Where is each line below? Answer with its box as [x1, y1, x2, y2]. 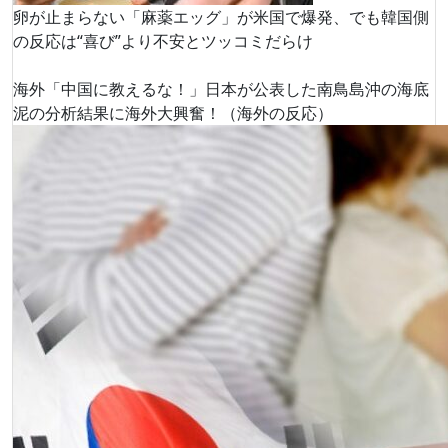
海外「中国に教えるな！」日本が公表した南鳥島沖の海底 [13, 78, 429, 100]
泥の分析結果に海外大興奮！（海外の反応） [13, 102, 333, 124]
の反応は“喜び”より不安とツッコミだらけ [13, 30, 313, 52]
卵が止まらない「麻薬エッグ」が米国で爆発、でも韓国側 [13, 6, 429, 28]
